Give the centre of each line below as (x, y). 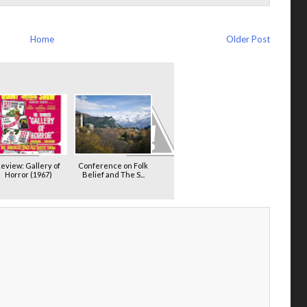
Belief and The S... (113, 174)
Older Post (248, 39)
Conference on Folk (113, 165)
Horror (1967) (28, 174)
